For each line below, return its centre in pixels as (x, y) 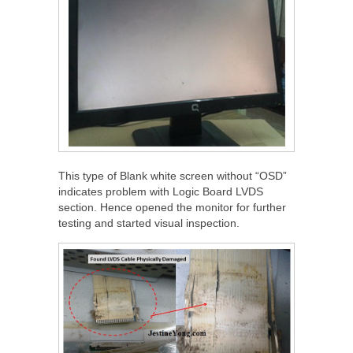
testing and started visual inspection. (149, 223)
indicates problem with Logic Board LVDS (161, 192)
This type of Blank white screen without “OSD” (173, 176)
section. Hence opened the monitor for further (172, 208)
